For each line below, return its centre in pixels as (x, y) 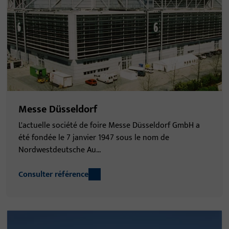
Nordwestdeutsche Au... (60, 150)
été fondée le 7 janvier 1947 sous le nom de (94, 138)
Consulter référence (53, 174)
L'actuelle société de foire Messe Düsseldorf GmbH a (109, 125)
